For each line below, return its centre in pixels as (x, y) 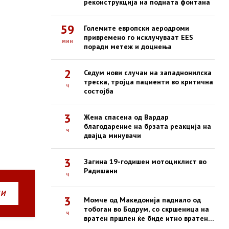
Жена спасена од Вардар (126, 117)
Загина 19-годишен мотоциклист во (145, 162)
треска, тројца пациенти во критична (148, 82)
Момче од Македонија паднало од (142, 200)
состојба (99, 91)
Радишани (101, 171)
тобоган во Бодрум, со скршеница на (146, 209)
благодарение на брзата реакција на (147, 126)
